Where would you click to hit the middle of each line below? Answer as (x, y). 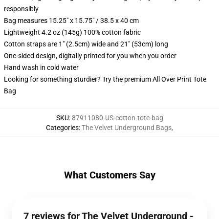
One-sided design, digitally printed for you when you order (90, 56)
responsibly (21, 9)
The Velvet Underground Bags (127, 128)
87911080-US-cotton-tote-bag (117, 118)
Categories (62, 128)
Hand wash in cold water (41, 67)
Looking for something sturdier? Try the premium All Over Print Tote (105, 79)
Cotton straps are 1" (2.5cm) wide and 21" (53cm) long (86, 44)
